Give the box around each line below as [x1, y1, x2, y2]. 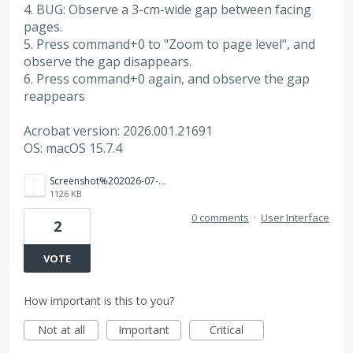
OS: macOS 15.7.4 [24, 139, 122, 158]
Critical [210, 321, 243, 337]
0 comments [191, 210, 249, 225]
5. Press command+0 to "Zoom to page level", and [24, 35, 315, 54]
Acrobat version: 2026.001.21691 [24, 122, 213, 140]
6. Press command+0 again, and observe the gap [24, 70, 310, 88]
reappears [24, 87, 85, 106]
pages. [24, 18, 62, 36]
